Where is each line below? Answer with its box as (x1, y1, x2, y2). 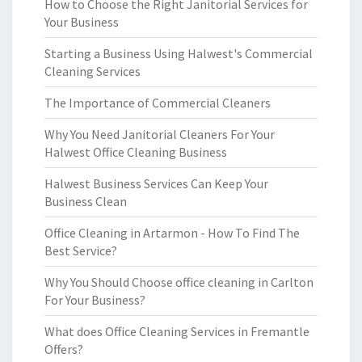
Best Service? (44, 242, 117, 259)
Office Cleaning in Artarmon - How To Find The (44, 225, 300, 241)
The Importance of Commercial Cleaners (44, 95, 271, 111)
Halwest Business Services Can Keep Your (44, 175, 268, 192)
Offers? (44, 341, 83, 357)
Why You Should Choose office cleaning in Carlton (44, 274, 314, 290)
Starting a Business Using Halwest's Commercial (44, 45, 313, 61)
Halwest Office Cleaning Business (44, 144, 227, 160)
